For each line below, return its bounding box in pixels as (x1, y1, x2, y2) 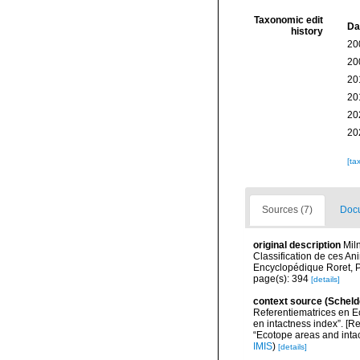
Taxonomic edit (253, 14, 323, 26)
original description (253, 239, 341, 251)
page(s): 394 (253, 273, 311, 284)
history (290, 26, 323, 37)
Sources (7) (262, 204, 313, 215)
